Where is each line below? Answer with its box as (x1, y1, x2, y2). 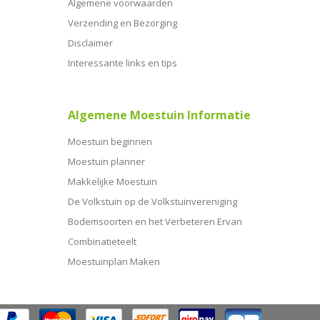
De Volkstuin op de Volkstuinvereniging (68, 194, 238, 208)
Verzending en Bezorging (68, 16, 178, 29)
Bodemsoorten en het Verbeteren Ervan (68, 214, 243, 228)
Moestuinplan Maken (68, 254, 161, 268)
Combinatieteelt (68, 234, 137, 248)
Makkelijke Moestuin (68, 174, 158, 188)
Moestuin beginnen (68, 134, 153, 148)
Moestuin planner (68, 154, 146, 168)
